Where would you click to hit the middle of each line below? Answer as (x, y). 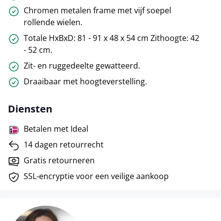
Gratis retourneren (59, 160)
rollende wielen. (53, 22)
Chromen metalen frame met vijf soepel (97, 10)
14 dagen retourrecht (64, 144)
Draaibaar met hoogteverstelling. (85, 81)
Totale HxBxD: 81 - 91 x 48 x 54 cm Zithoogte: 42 (111, 38)
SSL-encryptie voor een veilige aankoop (96, 176)
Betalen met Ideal (56, 129)
